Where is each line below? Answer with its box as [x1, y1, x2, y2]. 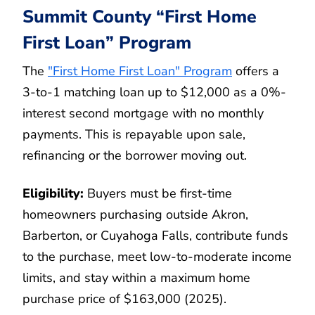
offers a [232, 62, 279, 79]
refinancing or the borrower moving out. [22, 146, 247, 164]
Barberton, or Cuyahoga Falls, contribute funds [22, 226, 288, 244]
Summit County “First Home [22, 5, 257, 30]
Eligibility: [22, 184, 84, 202]
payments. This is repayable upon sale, [22, 125, 245, 143]
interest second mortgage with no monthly [22, 104, 264, 122]
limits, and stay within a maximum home [22, 269, 250, 286]
